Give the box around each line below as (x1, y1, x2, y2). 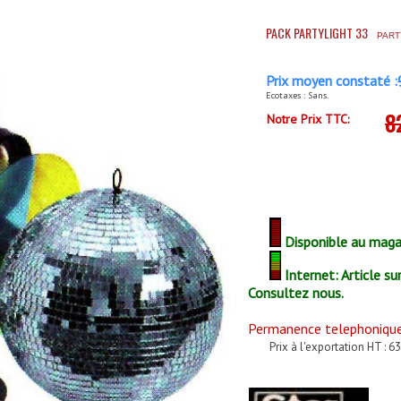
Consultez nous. (247, 284, 344, 302)
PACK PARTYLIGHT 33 (265, 23, 368, 42)
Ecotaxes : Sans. (265, 90, 328, 101)
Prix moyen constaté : (265, 72, 397, 90)
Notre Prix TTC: (267, 111, 350, 127)
